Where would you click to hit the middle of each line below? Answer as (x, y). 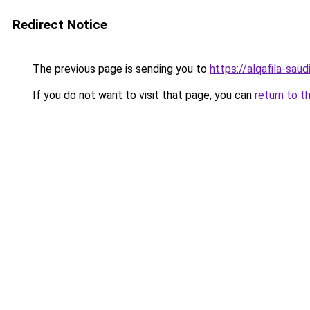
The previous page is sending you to (120, 69)
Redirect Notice (60, 25)
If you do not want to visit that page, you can (142, 95)
